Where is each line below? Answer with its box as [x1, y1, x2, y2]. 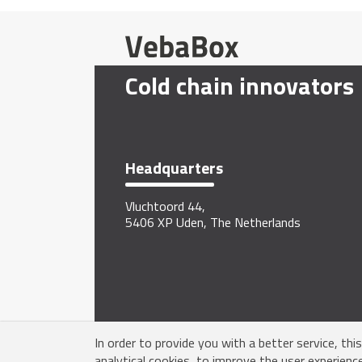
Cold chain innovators [125, 66, 354, 104]
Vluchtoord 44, [125, 196, 205, 216]
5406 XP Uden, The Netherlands [125, 212, 301, 232]
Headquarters [125, 154, 223, 180]
